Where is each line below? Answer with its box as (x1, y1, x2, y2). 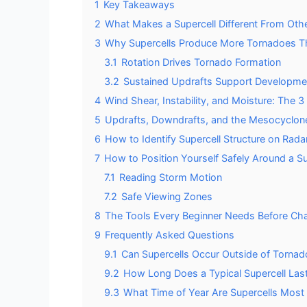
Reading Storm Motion (119, 171, 222, 183)
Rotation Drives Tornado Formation (121, 56, 281, 68)
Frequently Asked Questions (105, 229, 234, 241)
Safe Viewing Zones (121, 191, 212, 202)
